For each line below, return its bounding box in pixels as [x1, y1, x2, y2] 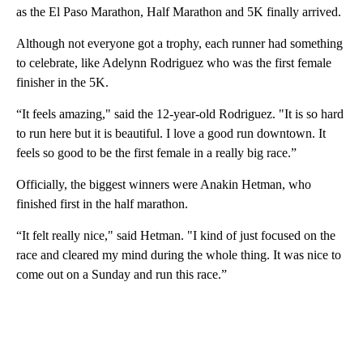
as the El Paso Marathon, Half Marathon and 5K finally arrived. [16, 4, 341, 19]
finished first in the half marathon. [16, 196, 188, 211]
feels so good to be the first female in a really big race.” [16, 145, 297, 160]
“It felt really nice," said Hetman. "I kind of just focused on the [16, 228, 335, 242]
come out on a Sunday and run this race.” [16, 267, 227, 281]
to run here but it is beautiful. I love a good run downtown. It [16, 126, 326, 140]
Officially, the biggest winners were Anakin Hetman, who [16, 177, 311, 191]
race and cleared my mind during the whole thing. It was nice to [16, 247, 341, 262]
